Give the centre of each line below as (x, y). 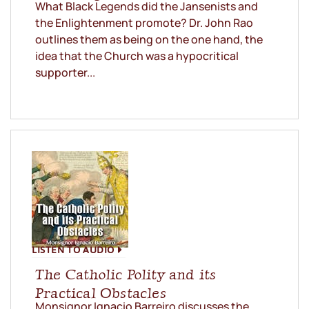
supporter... (65, 73)
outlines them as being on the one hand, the (149, 40)
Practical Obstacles (101, 293)
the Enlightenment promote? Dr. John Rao (144, 23)
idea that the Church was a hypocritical (137, 56)
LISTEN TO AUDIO (73, 250)
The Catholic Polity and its (126, 275)
